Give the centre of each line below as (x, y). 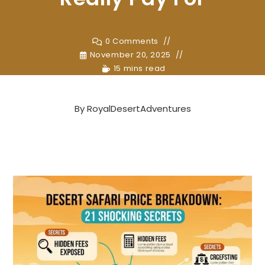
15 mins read (139, 68)
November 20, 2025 (130, 55)
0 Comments (132, 41)
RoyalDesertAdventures (139, 109)
